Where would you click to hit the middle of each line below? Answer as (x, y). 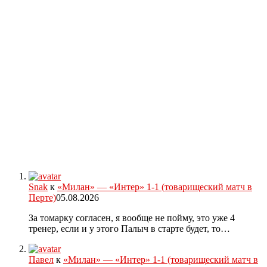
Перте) (42, 198)
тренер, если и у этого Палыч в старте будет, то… (129, 229)
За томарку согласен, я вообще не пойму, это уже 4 (132, 218)
